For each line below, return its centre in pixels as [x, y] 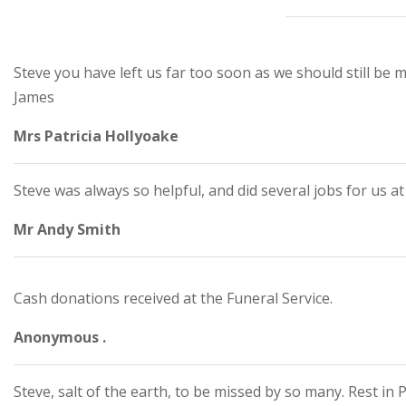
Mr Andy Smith [67, 229]
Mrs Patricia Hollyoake [96, 136]
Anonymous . [60, 337]
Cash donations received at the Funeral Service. [173, 298]
